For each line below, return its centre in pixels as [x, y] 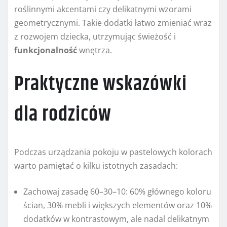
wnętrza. [94, 50]
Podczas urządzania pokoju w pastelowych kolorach [113, 152]
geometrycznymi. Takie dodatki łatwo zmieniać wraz [113, 23]
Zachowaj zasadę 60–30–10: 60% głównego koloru [117, 192]
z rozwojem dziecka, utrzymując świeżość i [95, 37]
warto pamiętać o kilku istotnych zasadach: [96, 166]
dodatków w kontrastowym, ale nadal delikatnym [116, 219]
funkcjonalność [46, 50]
